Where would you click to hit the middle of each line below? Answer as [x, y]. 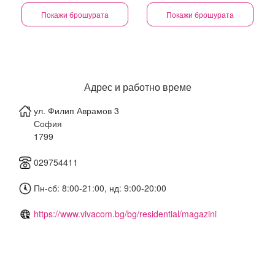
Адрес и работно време [137, 87]
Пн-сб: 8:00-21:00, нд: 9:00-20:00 [99, 188]
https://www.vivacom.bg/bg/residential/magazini [125, 214]
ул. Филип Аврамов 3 [76, 110]
